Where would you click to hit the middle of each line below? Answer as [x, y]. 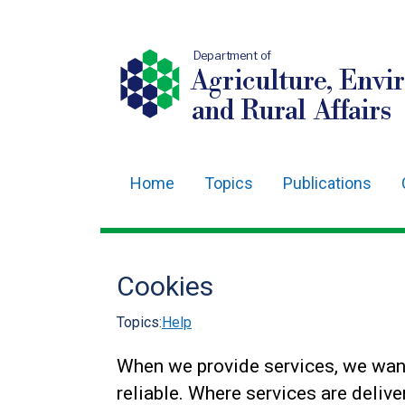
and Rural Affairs [291, 111]
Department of [232, 56]
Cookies [165, 286]
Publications [327, 183]
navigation [168, 237]
